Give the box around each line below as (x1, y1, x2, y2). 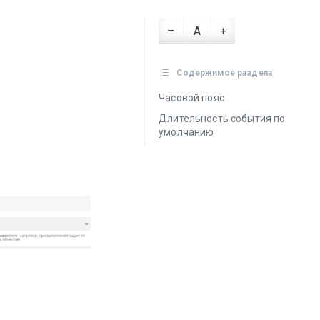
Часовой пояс (159, 92, 224, 104)
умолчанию (159, 126, 214, 138)
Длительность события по (159, 113, 286, 124)
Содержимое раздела (174, 68, 273, 78)
